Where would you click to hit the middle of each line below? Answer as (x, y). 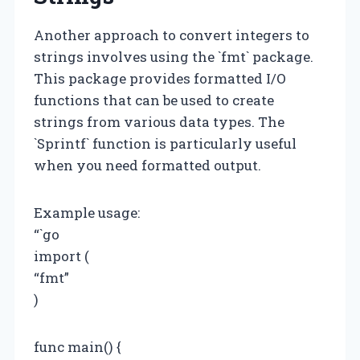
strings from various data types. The (159, 121)
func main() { (78, 346)
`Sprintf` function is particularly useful (165, 143)
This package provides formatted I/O (160, 78)
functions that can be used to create (154, 100)
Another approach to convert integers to (172, 35)
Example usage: (87, 212)
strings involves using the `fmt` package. (174, 56)
